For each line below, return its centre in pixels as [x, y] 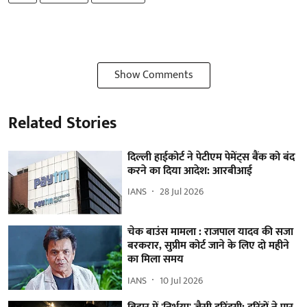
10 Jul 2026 [182, 280]
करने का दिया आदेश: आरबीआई [190, 171]
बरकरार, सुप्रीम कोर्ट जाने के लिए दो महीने [209, 246]
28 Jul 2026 [182, 192]
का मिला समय [156, 260]
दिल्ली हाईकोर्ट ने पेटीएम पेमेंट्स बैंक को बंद [211, 157]
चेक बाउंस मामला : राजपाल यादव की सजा [211, 232]
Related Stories [62, 123]
